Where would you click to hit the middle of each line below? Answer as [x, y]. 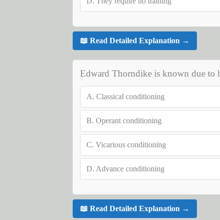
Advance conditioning [130, 168]
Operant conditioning [128, 120]
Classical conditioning [130, 96]
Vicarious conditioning [131, 144]
